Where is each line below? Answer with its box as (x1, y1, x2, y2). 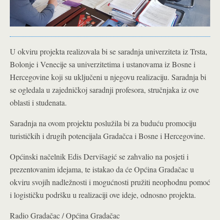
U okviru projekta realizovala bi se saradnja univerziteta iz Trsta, (10, 46, 207, 57)
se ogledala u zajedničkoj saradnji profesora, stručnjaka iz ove (10, 84, 199, 95)
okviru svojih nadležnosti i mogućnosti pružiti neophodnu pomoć (10, 177, 210, 188)
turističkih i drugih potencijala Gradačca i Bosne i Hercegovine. (10, 131, 205, 141)
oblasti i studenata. (10, 97, 67, 108)
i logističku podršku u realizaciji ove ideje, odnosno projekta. (10, 190, 196, 200)
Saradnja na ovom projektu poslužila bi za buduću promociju (10, 118, 196, 129)
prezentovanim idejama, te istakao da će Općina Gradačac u (10, 164, 194, 175)
